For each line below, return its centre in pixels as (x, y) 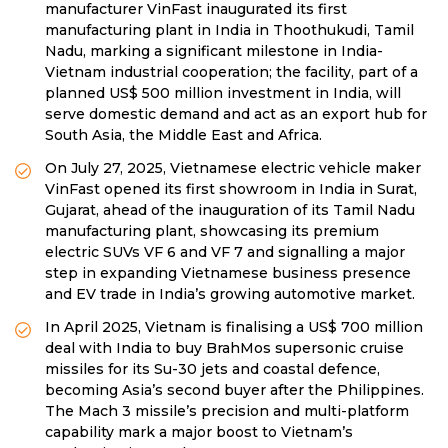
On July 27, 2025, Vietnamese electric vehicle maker (233, 168)
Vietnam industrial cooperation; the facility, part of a (231, 72)
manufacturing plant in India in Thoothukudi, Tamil (229, 30)
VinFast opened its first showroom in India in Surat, (231, 189)
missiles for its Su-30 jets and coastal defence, (212, 369)
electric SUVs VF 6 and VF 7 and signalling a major (225, 252)
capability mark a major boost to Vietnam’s (199, 432)
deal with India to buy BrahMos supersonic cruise (224, 348)
